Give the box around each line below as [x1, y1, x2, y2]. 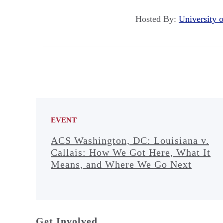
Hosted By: [135, 13, 179, 24]
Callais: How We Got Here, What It [51, 146, 211, 158]
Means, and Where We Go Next [51, 158, 192, 170]
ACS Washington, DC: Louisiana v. [51, 134, 209, 146]
